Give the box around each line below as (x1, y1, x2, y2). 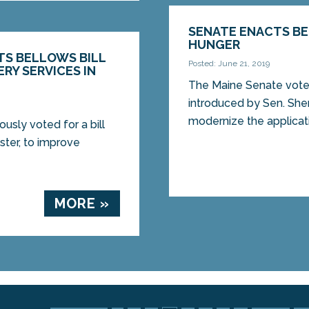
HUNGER (188, 37, 241, 52)
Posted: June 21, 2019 (188, 59, 270, 69)
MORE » (54, 195, 110, 212)
